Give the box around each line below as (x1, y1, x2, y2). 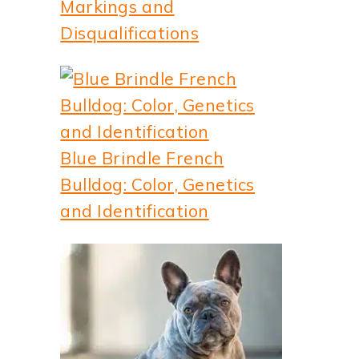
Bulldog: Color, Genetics (60, 173, 255, 195)
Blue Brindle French (60, 147, 224, 168)
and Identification (60, 200, 209, 221)
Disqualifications (60, 22, 200, 43)
